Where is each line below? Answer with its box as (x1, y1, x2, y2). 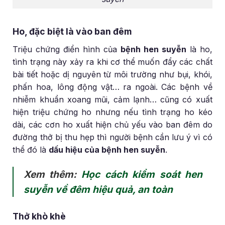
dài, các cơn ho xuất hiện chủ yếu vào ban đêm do (13, 120, 212, 130)
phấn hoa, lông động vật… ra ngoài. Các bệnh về (13, 82, 212, 92)
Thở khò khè (13, 210, 66, 221)
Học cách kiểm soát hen (81, 168, 203, 180)
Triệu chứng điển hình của (13, 44, 121, 55)
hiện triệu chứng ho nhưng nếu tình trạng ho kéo (13, 107, 212, 118)
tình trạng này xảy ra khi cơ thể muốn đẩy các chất (13, 57, 212, 67)
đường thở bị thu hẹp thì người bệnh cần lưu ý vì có (13, 132, 212, 143)
